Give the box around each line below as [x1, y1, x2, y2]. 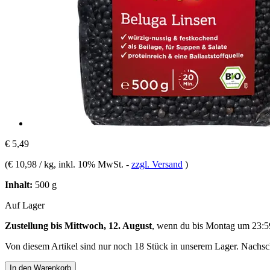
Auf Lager [5, 199, 45, 210]
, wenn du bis [152, 220, 206, 231]
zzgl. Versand [131, 159, 183, 169]
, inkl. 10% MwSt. [54, 159, 126, 169]
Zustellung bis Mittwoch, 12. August [5, 220, 152, 231]
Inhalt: [5, 179, 33, 190]
